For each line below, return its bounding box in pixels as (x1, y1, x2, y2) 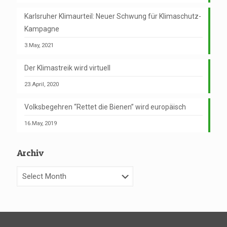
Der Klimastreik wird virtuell (24, 64, 110, 72)
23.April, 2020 (24, 81, 59, 88)
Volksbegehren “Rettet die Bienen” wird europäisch (24, 103, 186, 111)
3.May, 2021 (24, 42, 54, 49)
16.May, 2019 (24, 120, 57, 127)
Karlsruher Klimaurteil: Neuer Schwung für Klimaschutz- (24, 12, 201, 20)
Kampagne (24, 25, 59, 33)
